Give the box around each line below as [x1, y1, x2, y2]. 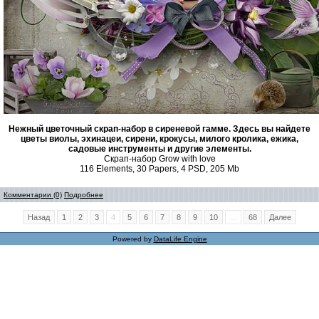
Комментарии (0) [4, 191, 62, 199]
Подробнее [64, 191, 103, 199]
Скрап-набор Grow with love [103, 154, 216, 164]
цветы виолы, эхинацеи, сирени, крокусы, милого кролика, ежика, [21, 134, 298, 144]
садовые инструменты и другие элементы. [68, 144, 251, 154]
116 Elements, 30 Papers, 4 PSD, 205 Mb [80, 164, 239, 174]
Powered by [112, 235, 154, 243]
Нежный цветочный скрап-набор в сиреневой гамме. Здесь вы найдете [9, 124, 310, 134]
